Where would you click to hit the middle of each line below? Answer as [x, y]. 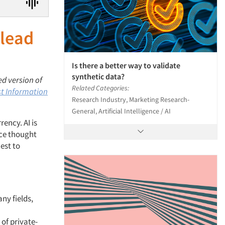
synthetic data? [98, 76]
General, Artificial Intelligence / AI [121, 111]
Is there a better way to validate [126, 65]
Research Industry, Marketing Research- [131, 99]
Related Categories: [100, 88]
